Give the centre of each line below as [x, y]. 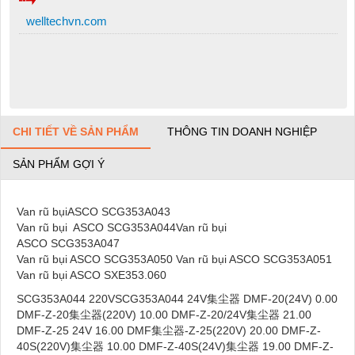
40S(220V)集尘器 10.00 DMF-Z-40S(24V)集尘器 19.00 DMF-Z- [175, 346]
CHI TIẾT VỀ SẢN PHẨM [76, 131]
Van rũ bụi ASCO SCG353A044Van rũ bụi [123, 227]
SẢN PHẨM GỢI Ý [59, 164]
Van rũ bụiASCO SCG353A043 [103, 211]
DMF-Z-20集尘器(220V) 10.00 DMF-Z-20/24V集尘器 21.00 [164, 314]
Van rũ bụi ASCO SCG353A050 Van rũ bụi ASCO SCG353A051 [174, 259]
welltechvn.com [65, 21]
